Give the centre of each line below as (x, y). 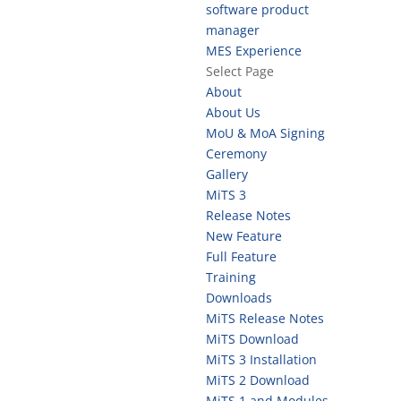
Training (230, 277)
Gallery (226, 174)
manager (232, 30)
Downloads (239, 298)
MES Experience (253, 51)
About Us (233, 112)
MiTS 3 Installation (261, 359)
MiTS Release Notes (264, 318)
